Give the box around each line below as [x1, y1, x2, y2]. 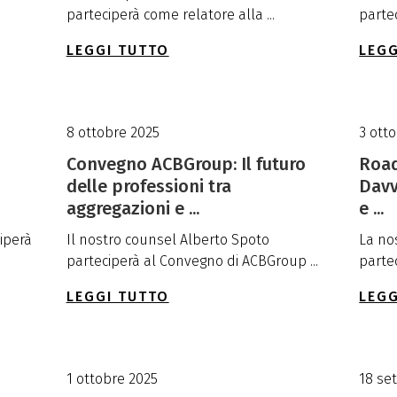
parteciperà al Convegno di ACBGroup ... [66, 252, 318, 269]
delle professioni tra [66, 175, 231, 197]
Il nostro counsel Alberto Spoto [66, 230, 269, 248]
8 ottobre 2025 [66, 123, 160, 141]
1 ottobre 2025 [66, 370, 158, 387]
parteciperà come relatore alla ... [66, 5, 275, 23]
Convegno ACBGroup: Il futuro [66, 152, 306, 175]
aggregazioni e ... [66, 197, 199, 219]
